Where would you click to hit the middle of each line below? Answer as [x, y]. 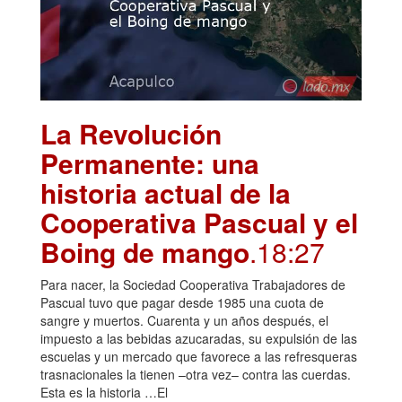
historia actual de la [166, 193]
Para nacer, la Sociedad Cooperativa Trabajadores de [193, 285]
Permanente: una [150, 163]
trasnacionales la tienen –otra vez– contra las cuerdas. [196, 375]
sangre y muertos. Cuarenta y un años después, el [184, 321]
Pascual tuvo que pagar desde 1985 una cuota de [182, 303]
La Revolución [131, 134]
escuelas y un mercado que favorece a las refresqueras [199, 357]
